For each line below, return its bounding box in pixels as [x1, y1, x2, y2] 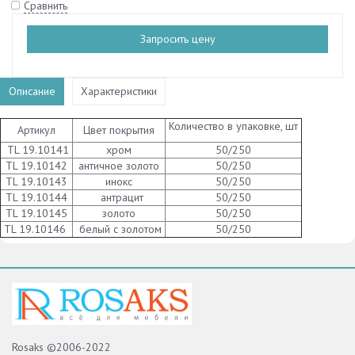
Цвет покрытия [83, 122, 155, 137]
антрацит [94, 189, 143, 204]
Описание [9, 83, 55, 98]
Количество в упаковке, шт [166, 118, 301, 133]
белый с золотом [73, 221, 165, 236]
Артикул [17, 122, 55, 137]
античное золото [75, 158, 162, 173]
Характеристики [81, 83, 157, 98]
